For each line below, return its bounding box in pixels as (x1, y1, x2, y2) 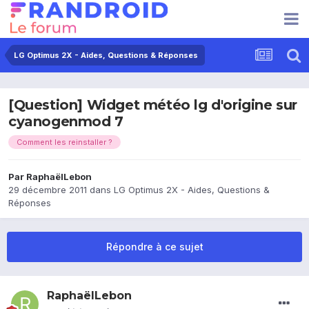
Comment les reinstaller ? (17, 137, 112, 148)
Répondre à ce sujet (106, 241, 203, 253)
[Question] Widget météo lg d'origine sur (8, 97, 298, 114)
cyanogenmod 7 (8, 113, 123, 130)
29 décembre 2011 (8, 184, 87, 196)
